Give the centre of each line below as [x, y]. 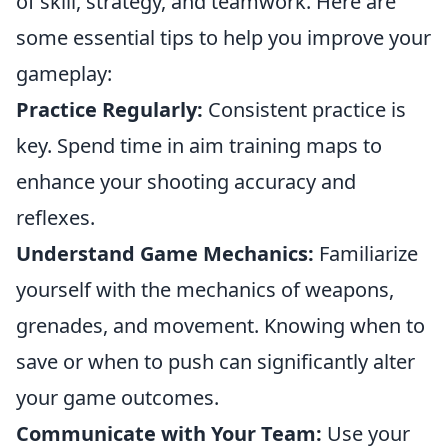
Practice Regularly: [109, 109]
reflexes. [55, 217]
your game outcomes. [117, 397]
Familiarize [366, 253]
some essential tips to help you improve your [223, 37]
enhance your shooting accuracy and [186, 181]
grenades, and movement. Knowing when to [220, 325]
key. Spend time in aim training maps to [199, 145]
